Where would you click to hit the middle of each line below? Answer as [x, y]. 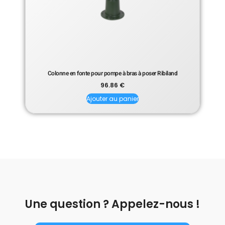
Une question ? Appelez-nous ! [113, 204]
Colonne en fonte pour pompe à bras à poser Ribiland [113, 74]
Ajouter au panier [113, 99]
